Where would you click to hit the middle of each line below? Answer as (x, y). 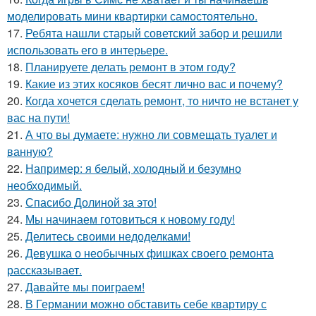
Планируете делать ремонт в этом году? (130, 67)
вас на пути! (38, 118)
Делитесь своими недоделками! (108, 236)
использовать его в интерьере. (87, 50)
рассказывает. (44, 270)
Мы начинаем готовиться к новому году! (130, 219)
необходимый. (44, 186)
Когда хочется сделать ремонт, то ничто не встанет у (162, 101)
